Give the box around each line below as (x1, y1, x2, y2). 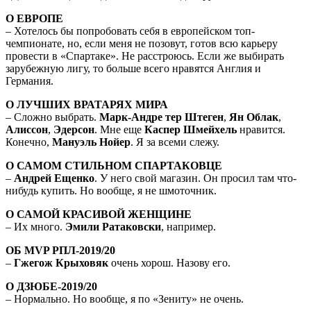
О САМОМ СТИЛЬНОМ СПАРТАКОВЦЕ (6, 159, 222, 171)
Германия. (6, 74, 53, 87)
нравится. (237, 123, 285, 135)
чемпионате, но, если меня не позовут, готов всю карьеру (6, 37, 278, 49)
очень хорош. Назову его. (108, 256, 230, 269)
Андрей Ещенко (14, 171, 94, 184)
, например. (161, 220, 216, 233)
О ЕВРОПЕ (6, 12, 63, 24)
